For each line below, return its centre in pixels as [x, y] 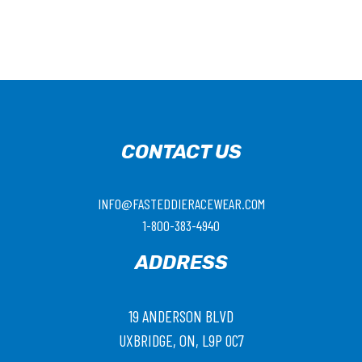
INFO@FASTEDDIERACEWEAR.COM [181, 204]
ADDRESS [181, 263]
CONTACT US [181, 152]
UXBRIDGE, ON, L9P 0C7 [181, 341]
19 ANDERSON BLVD [181, 316]
